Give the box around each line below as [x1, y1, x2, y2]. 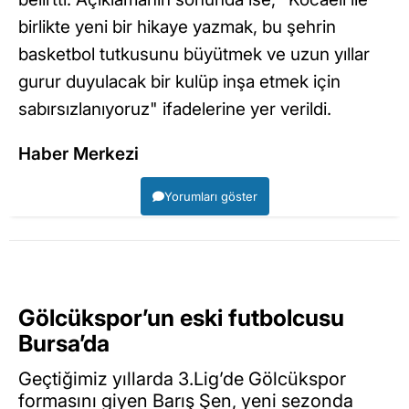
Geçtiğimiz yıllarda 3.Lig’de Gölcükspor [18, 367, 346, 390]
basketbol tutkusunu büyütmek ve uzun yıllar [18, 44, 370, 65]
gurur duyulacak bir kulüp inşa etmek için [18, 71, 341, 92]
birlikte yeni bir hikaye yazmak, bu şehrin [18, 16, 336, 37]
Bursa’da [18, 330, 110, 357]
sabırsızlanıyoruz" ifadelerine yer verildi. [18, 99, 331, 120]
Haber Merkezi [18, 143, 139, 164]
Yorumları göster [163, 189, 257, 204]
